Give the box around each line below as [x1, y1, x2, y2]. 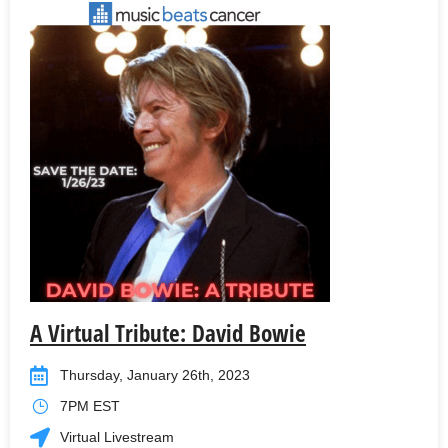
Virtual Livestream [60, 429, 174, 446]
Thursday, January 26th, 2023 [60, 367, 250, 384]
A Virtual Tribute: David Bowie [30, 317, 306, 350]
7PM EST [60, 398, 120, 415]
